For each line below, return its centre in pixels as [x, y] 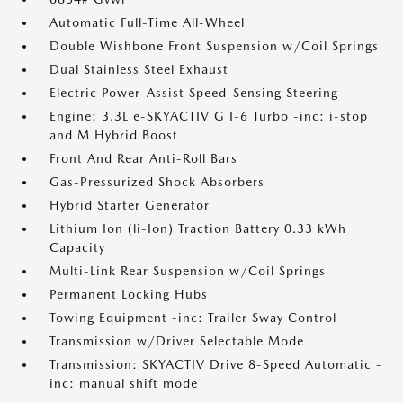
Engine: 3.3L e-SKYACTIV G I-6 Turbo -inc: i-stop [209, 116]
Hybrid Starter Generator [130, 205]
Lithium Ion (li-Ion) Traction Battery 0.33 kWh [198, 228]
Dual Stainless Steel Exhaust [139, 69]
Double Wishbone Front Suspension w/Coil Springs [214, 46]
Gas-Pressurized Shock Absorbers [157, 182]
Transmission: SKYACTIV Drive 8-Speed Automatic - [216, 364]
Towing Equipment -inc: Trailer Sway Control [193, 318]
